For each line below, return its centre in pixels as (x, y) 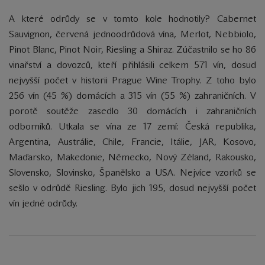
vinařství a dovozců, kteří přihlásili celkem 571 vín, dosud (132, 64)
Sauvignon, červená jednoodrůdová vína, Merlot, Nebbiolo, (132, 34)
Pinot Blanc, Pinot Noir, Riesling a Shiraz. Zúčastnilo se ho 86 (132, 49)
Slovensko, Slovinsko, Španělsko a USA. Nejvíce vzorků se (132, 172)
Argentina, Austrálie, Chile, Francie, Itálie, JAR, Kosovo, (132, 141)
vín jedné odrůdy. (43, 203)
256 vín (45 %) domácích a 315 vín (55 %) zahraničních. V (132, 95)
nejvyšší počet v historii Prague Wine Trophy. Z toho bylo (132, 80)
